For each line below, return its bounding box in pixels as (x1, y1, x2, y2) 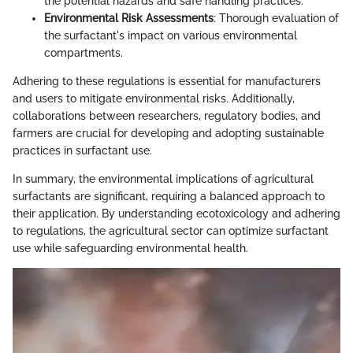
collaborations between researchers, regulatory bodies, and (13, 110, 321, 123)
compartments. (44, 46, 123, 60)
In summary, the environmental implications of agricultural (13, 173, 314, 186)
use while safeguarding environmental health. (13, 242, 248, 255)
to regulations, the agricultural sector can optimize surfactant (13, 225, 329, 238)
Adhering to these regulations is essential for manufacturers (13, 75, 321, 88)
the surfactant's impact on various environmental (44, 29, 297, 43)
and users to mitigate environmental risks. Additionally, (13, 92, 295, 106)
